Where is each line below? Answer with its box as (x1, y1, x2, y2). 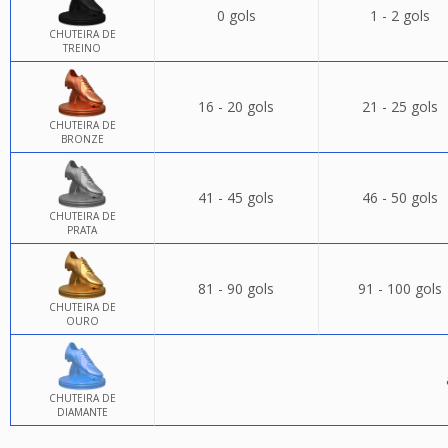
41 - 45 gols (198, 188, 274, 207)
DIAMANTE (56, 405, 108, 419)
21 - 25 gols (361, 97, 438, 116)
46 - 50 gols (361, 188, 438, 207)
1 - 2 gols (369, 6, 430, 25)
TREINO (63, 41, 101, 55)
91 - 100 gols (357, 279, 442, 298)
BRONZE (60, 132, 104, 146)
